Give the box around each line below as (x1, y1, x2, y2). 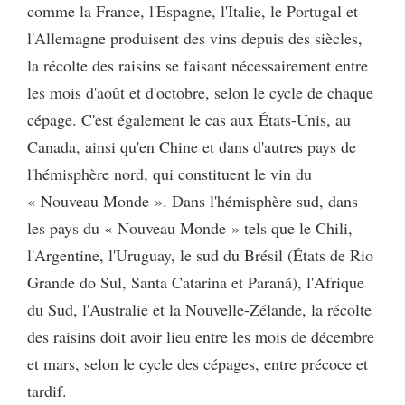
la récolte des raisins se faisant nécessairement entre (27, 53, 368, 76)
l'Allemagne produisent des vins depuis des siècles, (27, 26, 363, 49)
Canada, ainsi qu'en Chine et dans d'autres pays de (27, 135, 356, 157)
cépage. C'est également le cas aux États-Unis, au (27, 108, 351, 130)
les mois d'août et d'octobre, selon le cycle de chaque (27, 80, 373, 103)
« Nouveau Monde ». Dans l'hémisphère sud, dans (27, 189, 358, 212)
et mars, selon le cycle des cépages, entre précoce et (27, 352, 368, 374)
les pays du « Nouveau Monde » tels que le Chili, (27, 216, 353, 239)
